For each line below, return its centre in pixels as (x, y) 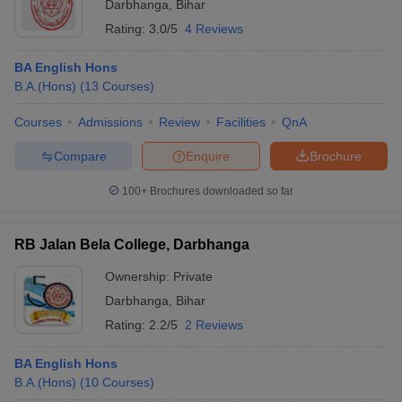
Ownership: (139, 276)
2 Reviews (214, 325)
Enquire (208, 156)
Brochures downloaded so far (220, 191)
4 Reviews (214, 29)
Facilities (241, 122)
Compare (80, 156)
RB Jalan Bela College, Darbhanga (132, 245)
